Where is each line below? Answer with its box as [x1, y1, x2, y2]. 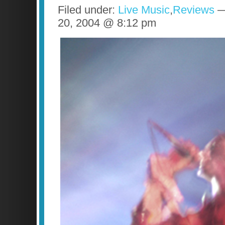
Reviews [173, 3, 214, 16]
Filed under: [58, 3, 118, 16]
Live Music [118, 3, 170, 16]
